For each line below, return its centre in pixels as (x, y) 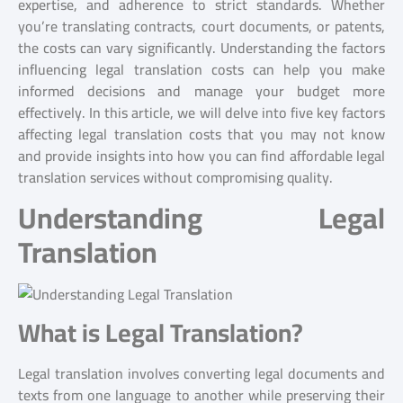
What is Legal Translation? (161, 332)
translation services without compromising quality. (175, 177)
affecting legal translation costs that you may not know (201, 134)
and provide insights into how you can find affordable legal (201, 156)
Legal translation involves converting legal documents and (201, 373)
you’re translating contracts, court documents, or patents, (201, 26)
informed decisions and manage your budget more (201, 91)
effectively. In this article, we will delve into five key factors (201, 112)
